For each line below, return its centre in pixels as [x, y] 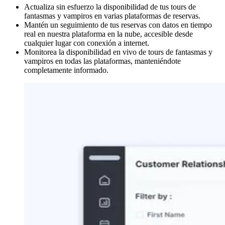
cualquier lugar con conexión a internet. [87, 43]
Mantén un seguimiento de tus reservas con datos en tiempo [118, 25]
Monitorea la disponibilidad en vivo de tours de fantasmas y [118, 52]
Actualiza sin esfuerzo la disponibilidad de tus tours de [110, 7]
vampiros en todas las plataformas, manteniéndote [102, 61]
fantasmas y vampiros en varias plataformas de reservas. [112, 16]
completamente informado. [66, 70]
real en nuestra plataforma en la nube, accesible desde [108, 34]
